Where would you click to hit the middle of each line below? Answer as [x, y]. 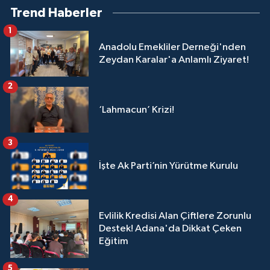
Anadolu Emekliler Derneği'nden [172, 47]
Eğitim [114, 241]
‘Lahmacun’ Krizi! [137, 110]
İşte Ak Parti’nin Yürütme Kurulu [168, 166]
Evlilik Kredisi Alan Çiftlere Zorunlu [175, 216]
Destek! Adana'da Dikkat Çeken [170, 228]
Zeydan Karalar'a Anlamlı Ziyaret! [174, 60]
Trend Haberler [56, 13]
